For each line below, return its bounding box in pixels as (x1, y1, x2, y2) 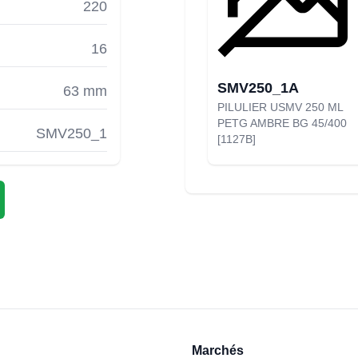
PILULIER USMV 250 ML (217, 101, 343, 113)
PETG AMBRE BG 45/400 (217, 117, 347, 129)
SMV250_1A (217, 80, 299, 96)
